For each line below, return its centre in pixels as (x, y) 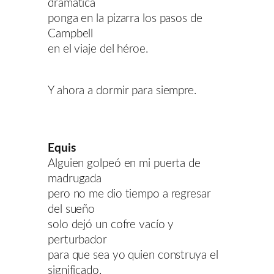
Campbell (71, 34)
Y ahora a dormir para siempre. (122, 91)
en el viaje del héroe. (98, 49)
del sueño (72, 209)
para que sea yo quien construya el (133, 255)
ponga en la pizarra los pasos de (125, 18)
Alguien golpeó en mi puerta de (124, 163)
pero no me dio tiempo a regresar (129, 194)
